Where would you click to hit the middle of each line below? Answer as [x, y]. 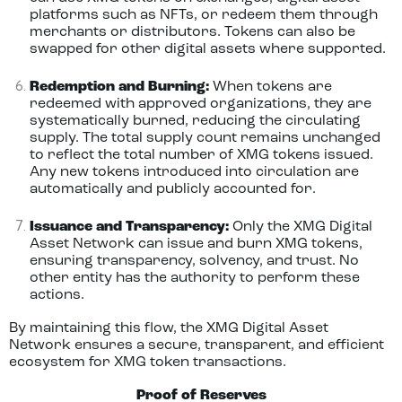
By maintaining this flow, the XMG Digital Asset [169, 328]
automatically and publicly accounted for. [172, 189]
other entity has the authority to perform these [194, 278]
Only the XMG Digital [300, 227]
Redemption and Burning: [119, 87]
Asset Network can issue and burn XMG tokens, [196, 244]
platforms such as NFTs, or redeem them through [203, 15]
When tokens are [270, 87]
